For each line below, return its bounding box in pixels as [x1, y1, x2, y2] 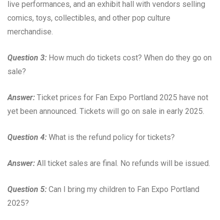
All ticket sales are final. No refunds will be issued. [35, 158, 210, 168]
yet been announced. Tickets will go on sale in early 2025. [7, 106, 204, 116]
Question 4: [7, 132, 47, 142]
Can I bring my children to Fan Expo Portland [47, 184, 199, 194]
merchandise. [7, 27, 53, 36]
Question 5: [7, 184, 47, 194]
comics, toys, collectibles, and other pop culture [7, 13, 170, 23]
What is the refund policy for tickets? [47, 132, 175, 142]
